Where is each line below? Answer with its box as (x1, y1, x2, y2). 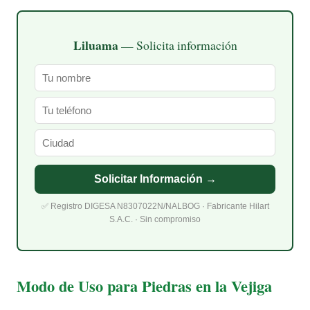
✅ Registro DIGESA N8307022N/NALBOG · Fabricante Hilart (41, 202, 269, 211)
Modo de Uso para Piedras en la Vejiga (17, 274, 272, 298)
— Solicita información (118, 36, 237, 53)
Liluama (73, 35, 118, 54)
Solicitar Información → (93, 172, 217, 185)
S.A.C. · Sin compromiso (109, 215, 201, 224)
